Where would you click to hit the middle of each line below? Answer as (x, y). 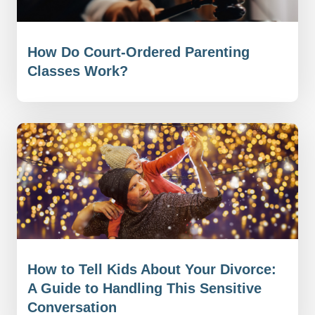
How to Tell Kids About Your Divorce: (152, 270)
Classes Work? (78, 71)
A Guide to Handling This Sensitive (144, 289)
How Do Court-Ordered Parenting (139, 52)
